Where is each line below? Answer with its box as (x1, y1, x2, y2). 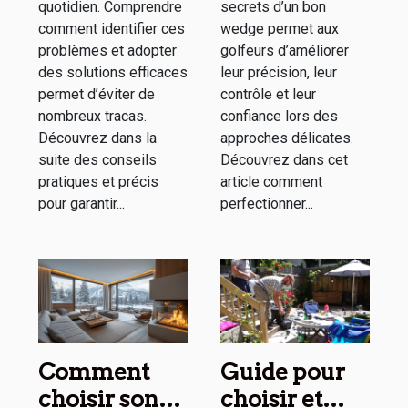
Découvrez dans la (38, 128, 157, 147)
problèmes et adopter (38, 41, 177, 59)
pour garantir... (38, 194, 125, 212)
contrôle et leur (220, 85, 316, 103)
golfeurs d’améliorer (220, 41, 349, 59)
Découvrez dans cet (220, 150, 348, 168)
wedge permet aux (220, 19, 339, 37)
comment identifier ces (38, 19, 185, 37)
